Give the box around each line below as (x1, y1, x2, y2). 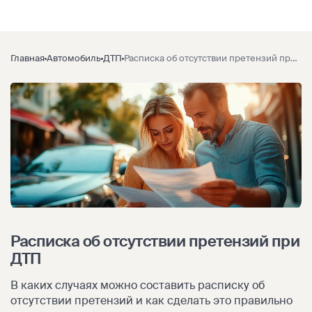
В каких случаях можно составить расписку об (10, 278, 265, 293)
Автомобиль (47, 52, 101, 64)
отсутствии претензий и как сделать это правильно (10, 293, 292, 309)
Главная (10, 52, 45, 64)
